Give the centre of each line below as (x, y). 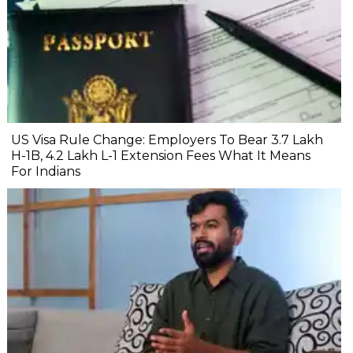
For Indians (46, 171)
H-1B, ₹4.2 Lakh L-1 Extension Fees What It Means (161, 155)
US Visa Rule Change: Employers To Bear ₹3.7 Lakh (167, 139)
